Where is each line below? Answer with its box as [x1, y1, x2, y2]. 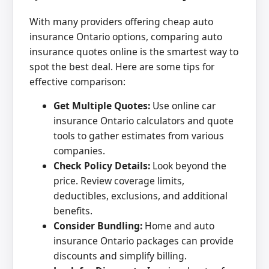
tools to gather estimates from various [53, 129, 224, 143]
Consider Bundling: [53, 219, 142, 233]
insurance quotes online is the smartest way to [29, 44, 238, 58]
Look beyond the [150, 159, 226, 173]
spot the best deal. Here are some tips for [29, 59, 214, 73]
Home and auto [142, 219, 214, 233]
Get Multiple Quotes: [53, 99, 150, 113]
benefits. [53, 204, 92, 218]
